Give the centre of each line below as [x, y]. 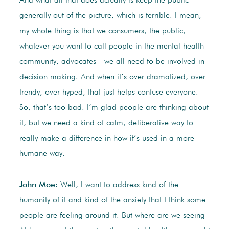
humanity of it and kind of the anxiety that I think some [112, 201]
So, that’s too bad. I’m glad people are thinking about [114, 108]
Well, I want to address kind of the [118, 185]
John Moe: [38, 185]
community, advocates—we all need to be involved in [112, 62]
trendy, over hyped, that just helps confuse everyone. [109, 93]
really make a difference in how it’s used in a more [107, 139]
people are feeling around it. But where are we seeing [112, 216]
